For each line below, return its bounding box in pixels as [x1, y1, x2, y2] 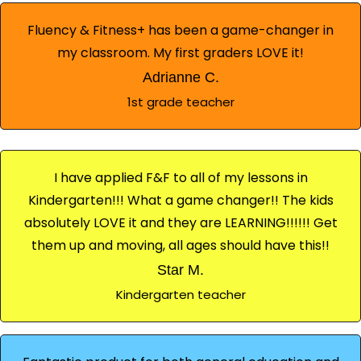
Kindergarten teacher [115, 285, 246, 303]
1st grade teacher [127, 93, 234, 110]
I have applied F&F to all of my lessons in [53, 168, 308, 187]
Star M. [157, 261, 204, 278]
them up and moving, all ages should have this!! [31, 235, 330, 255]
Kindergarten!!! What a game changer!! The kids [27, 190, 334, 210]
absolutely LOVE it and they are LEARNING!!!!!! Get [23, 213, 338, 232]
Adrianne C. [142, 68, 219, 85]
